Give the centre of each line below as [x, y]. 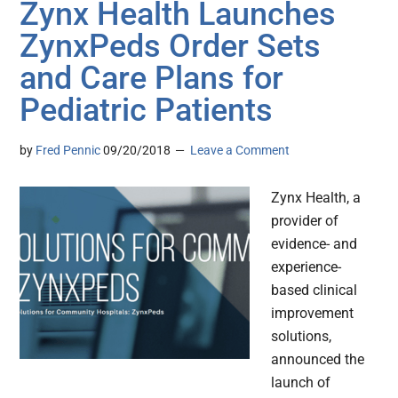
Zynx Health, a [316, 198]
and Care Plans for [152, 79]
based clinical [314, 291]
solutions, [302, 337]
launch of [301, 383]
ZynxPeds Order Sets [171, 47]
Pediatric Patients [147, 111]
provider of [305, 221]
